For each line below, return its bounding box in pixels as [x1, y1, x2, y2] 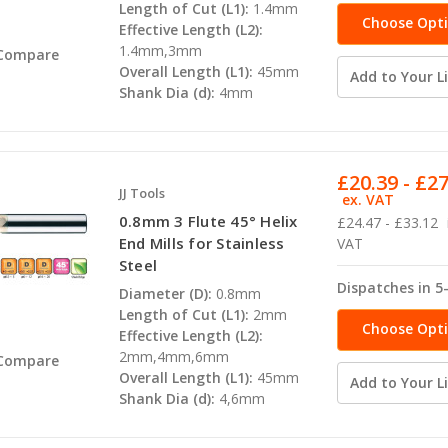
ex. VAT [342, 190, 395, 210]
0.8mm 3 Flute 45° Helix [118, 211, 298, 232]
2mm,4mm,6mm [118, 347, 229, 367]
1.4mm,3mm [118, 41, 202, 61]
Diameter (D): [118, 284, 212, 304]
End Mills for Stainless [118, 233, 285, 254]
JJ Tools [118, 184, 165, 203]
